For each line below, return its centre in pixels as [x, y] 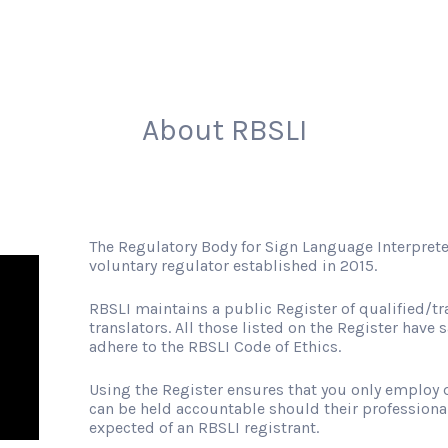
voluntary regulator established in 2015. [232, 265]
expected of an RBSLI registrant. [203, 427]
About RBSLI [224, 130]
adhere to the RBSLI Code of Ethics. [214, 346]
